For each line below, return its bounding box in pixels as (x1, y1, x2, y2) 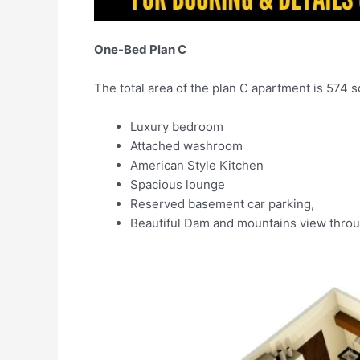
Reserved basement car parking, (130, 195, 314, 211)
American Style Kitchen (130, 157, 264, 173)
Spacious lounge (130, 176, 225, 192)
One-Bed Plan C (94, 41, 186, 57)
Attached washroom (130, 137, 243, 153)
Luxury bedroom (130, 118, 223, 134)
